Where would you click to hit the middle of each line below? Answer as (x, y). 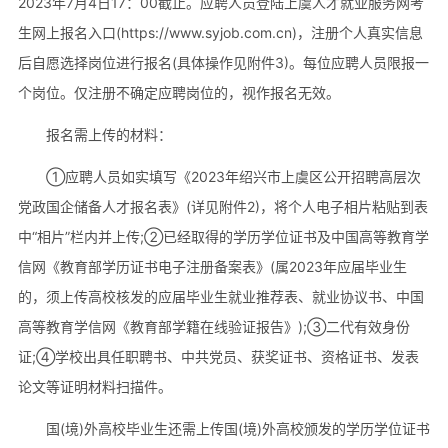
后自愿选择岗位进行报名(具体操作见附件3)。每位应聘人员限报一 (223, 62)
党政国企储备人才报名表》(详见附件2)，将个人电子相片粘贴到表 (222, 206)
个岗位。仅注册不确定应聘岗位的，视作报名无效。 (178, 92)
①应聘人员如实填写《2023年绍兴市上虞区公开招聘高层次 (233, 176)
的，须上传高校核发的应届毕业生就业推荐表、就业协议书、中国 (220, 296)
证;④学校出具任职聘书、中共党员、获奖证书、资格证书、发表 (218, 356)
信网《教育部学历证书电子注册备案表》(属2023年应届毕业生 (212, 266)
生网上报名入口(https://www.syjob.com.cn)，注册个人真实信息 (220, 32)
